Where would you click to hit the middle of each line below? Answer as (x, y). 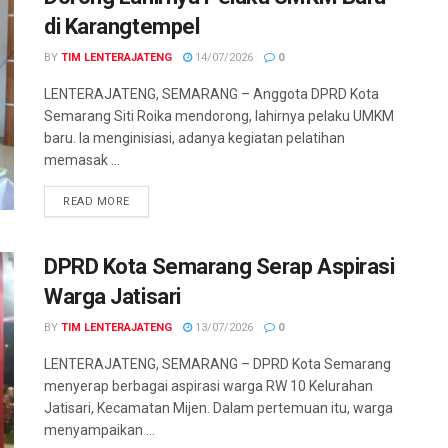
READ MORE (96, 202)
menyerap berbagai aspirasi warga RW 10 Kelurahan (208, 386)
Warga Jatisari (112, 297)
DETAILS (152, 201)
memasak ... (82, 160)
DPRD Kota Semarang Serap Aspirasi (219, 267)
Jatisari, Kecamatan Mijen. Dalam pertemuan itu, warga (218, 408)
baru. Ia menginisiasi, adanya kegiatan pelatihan (194, 138)
